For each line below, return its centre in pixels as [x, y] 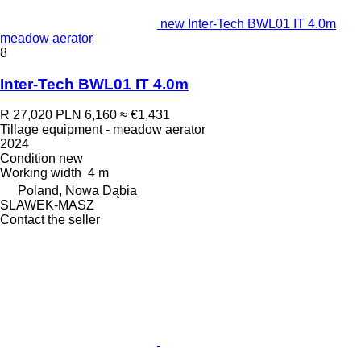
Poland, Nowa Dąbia [77, 191]
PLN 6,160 [86, 115]
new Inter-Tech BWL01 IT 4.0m [248, 24]
